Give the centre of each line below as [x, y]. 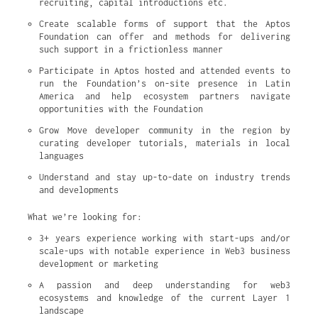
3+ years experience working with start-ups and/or [165, 238]
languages [61, 156]
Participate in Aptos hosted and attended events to [165, 71]
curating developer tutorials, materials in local [165, 143]
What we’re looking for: [85, 217]
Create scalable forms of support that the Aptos [165, 24]
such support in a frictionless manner [131, 49]
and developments [79, 190]
